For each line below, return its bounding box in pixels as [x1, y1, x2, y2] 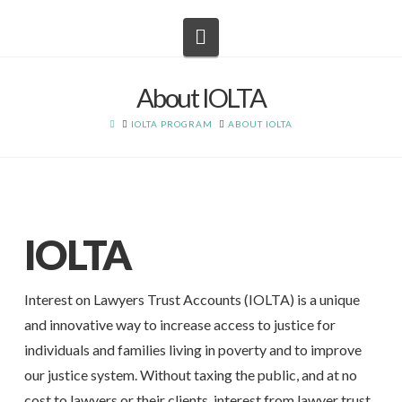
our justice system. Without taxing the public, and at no [23, 366, 357, 384]
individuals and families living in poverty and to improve [23, 341, 362, 359]
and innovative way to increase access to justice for [23, 316, 336, 334]
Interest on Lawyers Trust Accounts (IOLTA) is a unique [23, 291, 360, 309]
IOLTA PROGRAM [130, 118, 213, 130]
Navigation [205, 23, 301, 48]
